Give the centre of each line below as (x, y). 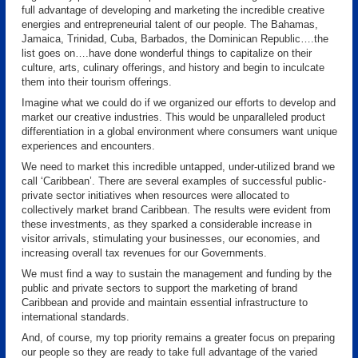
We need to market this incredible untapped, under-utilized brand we (178, 167)
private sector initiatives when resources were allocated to (155, 195)
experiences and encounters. (88, 146)
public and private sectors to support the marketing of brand (159, 288)
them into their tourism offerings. (97, 82)
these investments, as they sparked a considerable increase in (167, 224)
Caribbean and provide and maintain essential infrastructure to (165, 302)
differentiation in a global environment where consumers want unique (179, 131)
